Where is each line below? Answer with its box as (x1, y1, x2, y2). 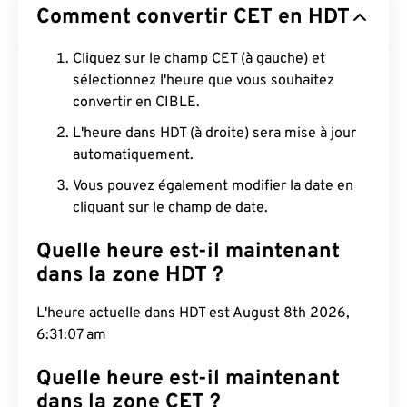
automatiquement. (73, 146, 194, 164)
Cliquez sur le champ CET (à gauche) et (73, 50, 325, 68)
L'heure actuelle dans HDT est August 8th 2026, (36, 304, 350, 323)
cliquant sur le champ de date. (73, 199, 268, 217)
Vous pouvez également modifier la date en (73, 177, 353, 195)
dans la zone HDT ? (36, 263, 223, 289)
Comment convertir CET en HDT (36, 5, 350, 31)
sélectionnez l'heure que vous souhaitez (73, 72, 334, 90)
